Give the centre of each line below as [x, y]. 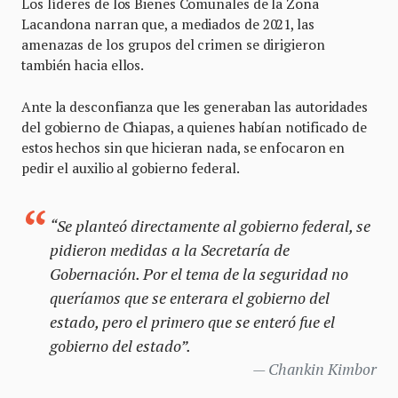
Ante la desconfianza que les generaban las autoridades [195, 107]
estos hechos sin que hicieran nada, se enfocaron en [183, 148]
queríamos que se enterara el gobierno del [190, 298]
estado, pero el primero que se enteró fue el [192, 322]
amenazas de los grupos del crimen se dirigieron [173, 45]
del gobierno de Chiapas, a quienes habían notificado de [194, 127]
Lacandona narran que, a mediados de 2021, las [168, 24]
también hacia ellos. [83, 65]
